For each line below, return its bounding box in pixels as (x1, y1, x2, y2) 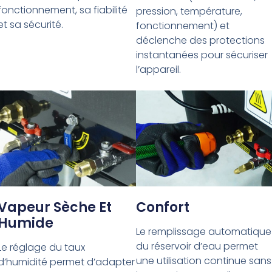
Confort (135, 197, 189, 217)
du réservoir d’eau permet (135, 239, 258, 253)
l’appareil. (135, 63, 181, 77)
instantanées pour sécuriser (135, 48, 268, 63)
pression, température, (135, 4, 242, 19)
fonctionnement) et (135, 19, 229, 33)
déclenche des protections (135, 33, 265, 48)
